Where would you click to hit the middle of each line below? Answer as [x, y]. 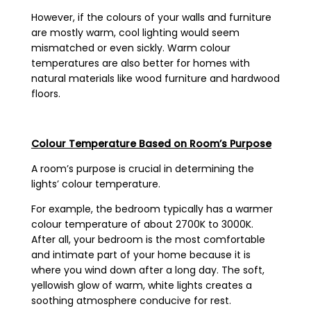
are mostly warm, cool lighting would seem [135, 33]
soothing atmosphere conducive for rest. [131, 301]
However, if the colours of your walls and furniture [151, 18]
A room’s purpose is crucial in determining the [142, 169]
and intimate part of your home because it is [141, 255]
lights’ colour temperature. [95, 184]
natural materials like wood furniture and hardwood [155, 79]
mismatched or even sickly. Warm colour [131, 48]
